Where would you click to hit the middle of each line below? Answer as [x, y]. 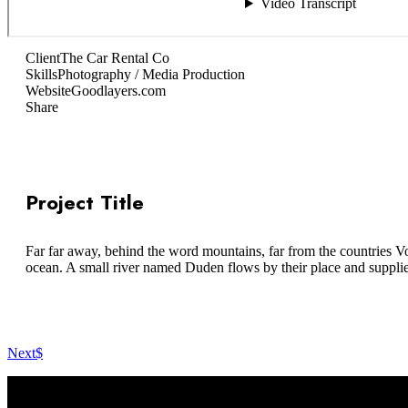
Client [43, 57]
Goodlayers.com [118, 90]
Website [48, 90]
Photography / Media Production [151, 74]
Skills [41, 74]
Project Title [85, 203]
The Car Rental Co [115, 57]
